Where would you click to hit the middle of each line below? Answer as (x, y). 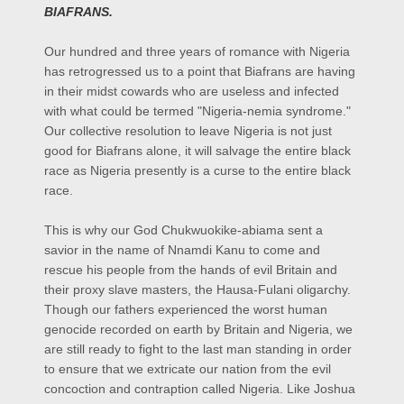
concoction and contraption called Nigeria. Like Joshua (200, 388)
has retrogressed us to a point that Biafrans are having (200, 71)
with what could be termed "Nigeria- (146, 110)
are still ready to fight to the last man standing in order (198, 349)
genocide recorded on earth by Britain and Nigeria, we (198, 329)
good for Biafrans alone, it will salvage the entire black (197, 150)
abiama (263, 230)
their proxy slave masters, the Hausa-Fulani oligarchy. (197, 289)
